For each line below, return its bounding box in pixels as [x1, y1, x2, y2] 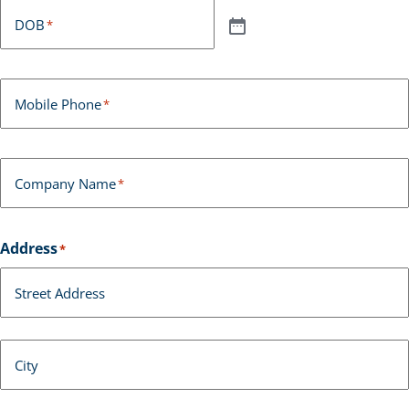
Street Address [15, 283, 105, 302]
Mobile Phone [15, 94, 101, 113]
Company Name [15, 173, 116, 193]
